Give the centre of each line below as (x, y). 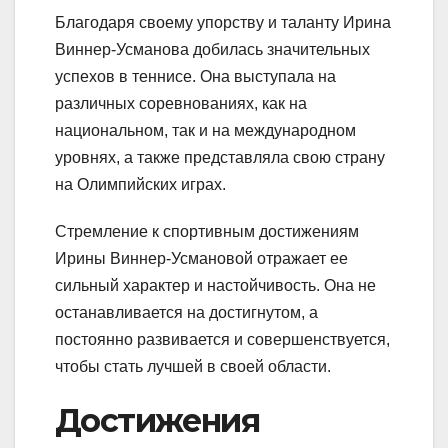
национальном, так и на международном (205, 131)
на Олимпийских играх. (140, 185)
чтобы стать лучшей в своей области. (193, 367)
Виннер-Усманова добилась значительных (212, 50)
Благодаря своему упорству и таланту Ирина (223, 23)
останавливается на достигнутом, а (186, 313)
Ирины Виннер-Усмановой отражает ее (201, 259)
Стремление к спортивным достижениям (207, 232)
